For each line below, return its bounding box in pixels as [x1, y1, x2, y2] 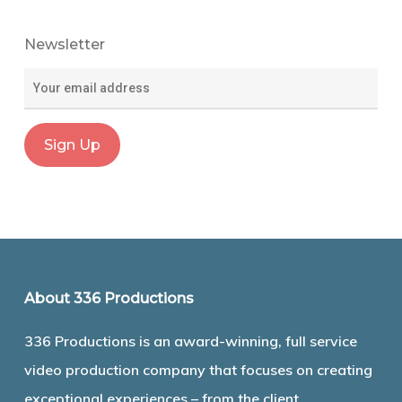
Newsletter [23, 36, 105, 54]
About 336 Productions [23, 290, 194, 308]
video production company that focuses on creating [23, 361, 372, 380]
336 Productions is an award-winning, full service [23, 332, 357, 351]
